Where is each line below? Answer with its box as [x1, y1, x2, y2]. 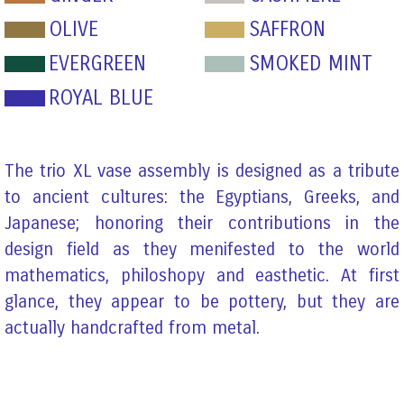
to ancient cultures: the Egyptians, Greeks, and [5, 187, 399, 208]
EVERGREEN [49, 51, 147, 77]
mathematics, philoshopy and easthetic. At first [5, 265, 399, 287]
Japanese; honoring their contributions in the [5, 213, 399, 234]
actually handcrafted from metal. [5, 317, 260, 339]
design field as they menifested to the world [5, 239, 399, 261]
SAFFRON [248, 17, 326, 42]
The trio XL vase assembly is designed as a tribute [5, 161, 399, 182]
